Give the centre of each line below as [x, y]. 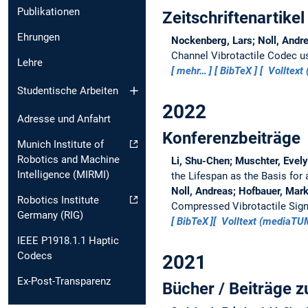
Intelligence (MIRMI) [63, 174]
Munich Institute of [60, 144]
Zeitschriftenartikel [233, 18]
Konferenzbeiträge [231, 138]
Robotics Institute [58, 200]
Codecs [35, 255]
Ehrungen [38, 37]
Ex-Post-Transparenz [64, 281]
